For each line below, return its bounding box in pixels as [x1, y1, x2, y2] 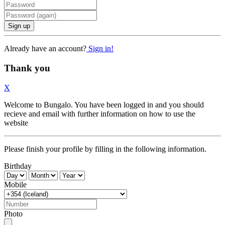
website [4, 118, 28, 127]
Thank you [4, 63, 50, 74]
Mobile [4, 180, 27, 189]
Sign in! [86, 44, 114, 53]
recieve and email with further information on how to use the [4, 109, 195, 118]
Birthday [4, 161, 32, 170]
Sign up [8, 22, 30, 30]
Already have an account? [4, 44, 86, 53]
